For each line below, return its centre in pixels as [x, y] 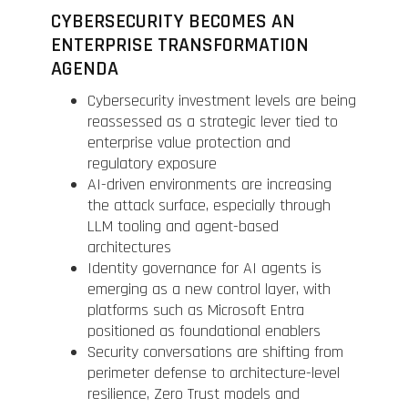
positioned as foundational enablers [204, 331]
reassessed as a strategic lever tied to [213, 121]
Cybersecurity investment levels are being [222, 100]
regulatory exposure [152, 163]
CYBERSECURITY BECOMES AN [173, 21]
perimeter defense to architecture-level [214, 372]
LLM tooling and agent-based [183, 226]
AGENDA [85, 69]
